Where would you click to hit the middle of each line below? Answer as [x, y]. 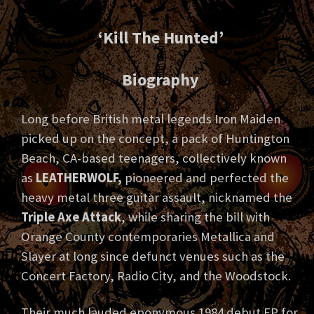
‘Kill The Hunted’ [161, 38]
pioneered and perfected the [205, 178]
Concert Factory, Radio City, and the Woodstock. [156, 276]
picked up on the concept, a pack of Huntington [155, 139]
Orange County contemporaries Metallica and [148, 237]
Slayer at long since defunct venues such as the [153, 257]
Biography [161, 80]
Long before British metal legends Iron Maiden [151, 119]
